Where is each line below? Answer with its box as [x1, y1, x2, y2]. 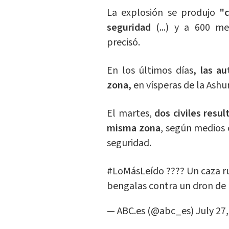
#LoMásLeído [106, 164, 164, 179]
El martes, [106, 106, 155, 121]
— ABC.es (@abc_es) [106, 204, 196, 219]
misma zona [106, 121, 161, 136]
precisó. [106, 35, 140, 50]
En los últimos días [106, 63, 194, 78]
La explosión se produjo [106, 6, 220, 20]
